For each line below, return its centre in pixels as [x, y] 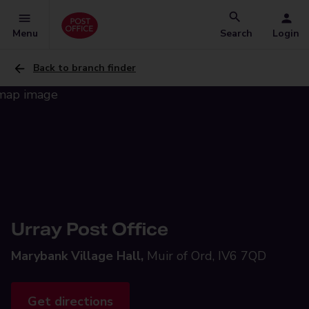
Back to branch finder [84, 68]
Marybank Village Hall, [77, 256]
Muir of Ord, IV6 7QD [207, 256]
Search [236, 33]
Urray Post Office [90, 229]
